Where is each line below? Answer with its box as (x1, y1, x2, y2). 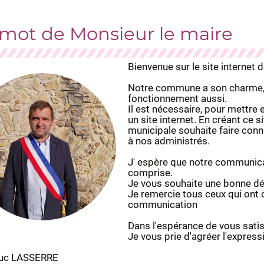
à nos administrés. (127, 135, 210, 147)
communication (127, 199, 197, 210)
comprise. (127, 167, 173, 179)
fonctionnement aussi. (127, 93, 227, 104)
